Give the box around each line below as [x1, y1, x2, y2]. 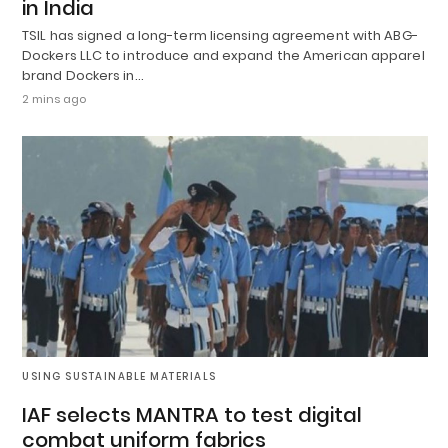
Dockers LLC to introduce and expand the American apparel [22, 46, 425, 66]
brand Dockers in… [22, 66, 144, 86]
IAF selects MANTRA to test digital [22, 400, 362, 429]
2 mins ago [22, 91, 86, 108]
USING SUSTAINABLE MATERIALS [22, 368, 217, 384]
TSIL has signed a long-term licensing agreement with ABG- [22, 26, 418, 46]
